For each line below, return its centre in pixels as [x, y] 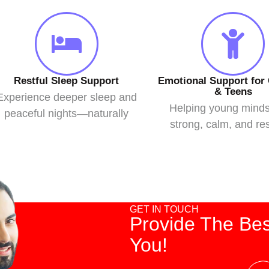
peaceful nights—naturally [67, 113]
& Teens [233, 92]
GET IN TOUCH [165, 209]
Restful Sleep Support [67, 81]
